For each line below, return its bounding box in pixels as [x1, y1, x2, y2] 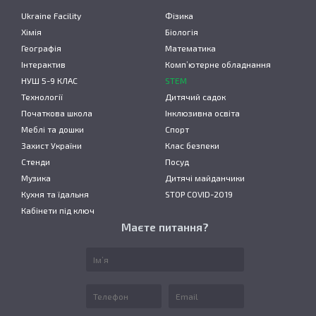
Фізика [165, 11, 193, 20]
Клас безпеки [165, 140, 219, 150]
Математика [165, 43, 216, 53]
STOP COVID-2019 [165, 189, 233, 199]
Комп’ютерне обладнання [165, 59, 271, 69]
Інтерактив [21, 59, 66, 69]
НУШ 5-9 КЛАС [21, 75, 78, 85]
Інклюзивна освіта [165, 108, 240, 118]
